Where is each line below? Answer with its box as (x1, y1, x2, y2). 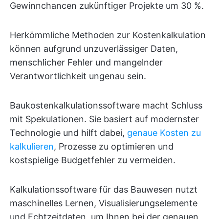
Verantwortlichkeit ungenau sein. (10, 71, 146, 81)
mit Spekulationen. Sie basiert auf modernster (10, 114, 199, 124)
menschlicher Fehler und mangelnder (10, 57, 163, 67)
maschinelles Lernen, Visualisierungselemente (10, 198, 197, 208)
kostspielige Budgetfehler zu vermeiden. (10, 155, 175, 165)
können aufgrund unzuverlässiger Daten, (10, 44, 178, 54)
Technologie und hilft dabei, (10, 128, 127, 138)
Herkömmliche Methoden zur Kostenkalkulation (10, 30, 206, 40)
